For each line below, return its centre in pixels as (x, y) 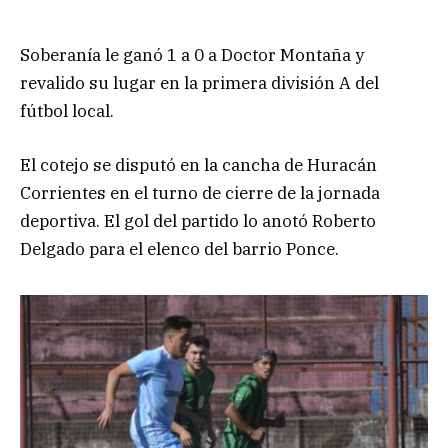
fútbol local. (67, 110)
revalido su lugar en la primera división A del (199, 82)
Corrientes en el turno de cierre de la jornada (200, 192)
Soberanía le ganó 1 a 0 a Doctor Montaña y (192, 54)
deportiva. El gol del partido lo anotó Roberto (198, 220)
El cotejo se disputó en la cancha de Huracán (198, 164)
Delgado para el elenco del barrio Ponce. (179, 248)
